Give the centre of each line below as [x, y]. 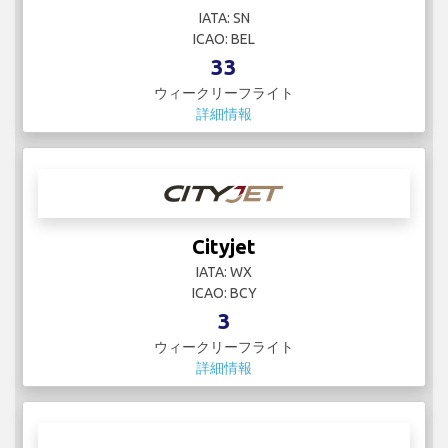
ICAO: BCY [224, 293]
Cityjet [224, 247]
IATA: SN [224, 18]
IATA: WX [224, 272]
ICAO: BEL [224, 39]
